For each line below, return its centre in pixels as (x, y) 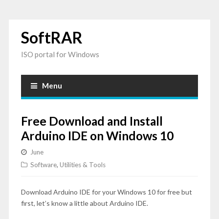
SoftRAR (52, 37)
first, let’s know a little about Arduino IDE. (84, 203)
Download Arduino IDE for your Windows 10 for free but (106, 192)
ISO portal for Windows (60, 54)
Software (43, 165)
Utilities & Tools (82, 165)
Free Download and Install (92, 121)
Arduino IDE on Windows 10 (97, 136)
